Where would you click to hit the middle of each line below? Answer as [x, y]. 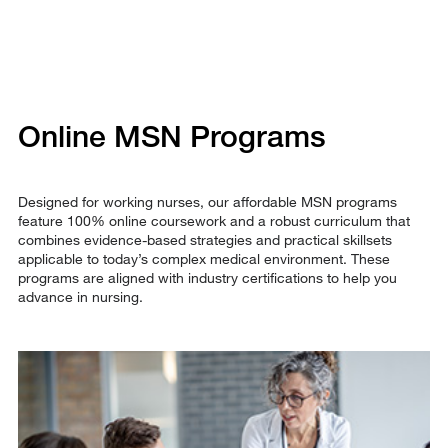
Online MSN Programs [171, 135]
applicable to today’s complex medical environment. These [203, 258]
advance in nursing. [80, 296]
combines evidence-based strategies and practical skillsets [204, 239]
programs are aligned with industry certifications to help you [207, 277]
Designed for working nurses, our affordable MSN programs [207, 201]
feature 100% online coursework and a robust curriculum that [213, 220]
